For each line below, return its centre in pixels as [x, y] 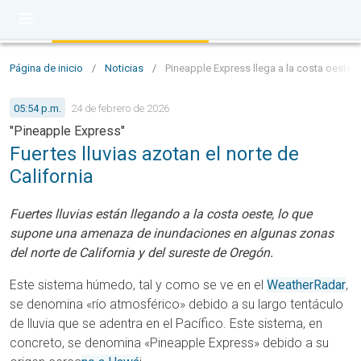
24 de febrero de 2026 [120, 108]
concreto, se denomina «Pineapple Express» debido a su [169, 343]
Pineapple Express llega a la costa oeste [259, 68]
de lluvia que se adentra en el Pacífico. [120, 324]
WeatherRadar [306, 285]
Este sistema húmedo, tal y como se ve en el [138, 285]
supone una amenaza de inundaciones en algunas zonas [172, 233]
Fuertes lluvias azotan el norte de [154, 154]
